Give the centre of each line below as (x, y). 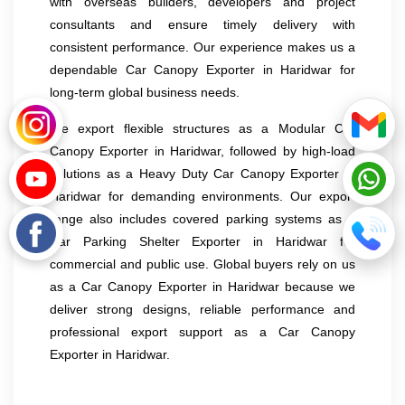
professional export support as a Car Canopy (202, 331)
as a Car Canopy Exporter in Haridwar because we (202, 286)
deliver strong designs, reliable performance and (202, 309)
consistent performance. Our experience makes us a (202, 47)
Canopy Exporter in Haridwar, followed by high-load (202, 151)
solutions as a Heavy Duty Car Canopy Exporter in (202, 173)
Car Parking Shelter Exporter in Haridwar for (202, 241)
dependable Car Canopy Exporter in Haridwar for (202, 69)
